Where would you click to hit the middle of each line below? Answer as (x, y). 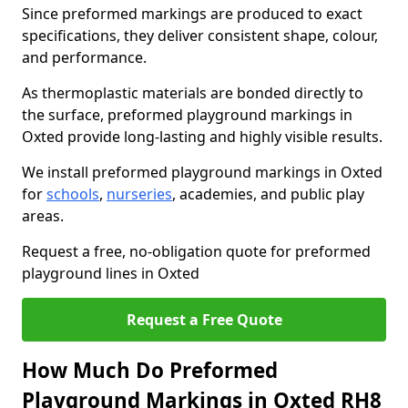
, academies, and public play (268, 194)
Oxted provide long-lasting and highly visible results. (202, 137)
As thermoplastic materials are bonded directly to (193, 93)
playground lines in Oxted (111, 273)
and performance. (84, 57)
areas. (43, 216)
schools (73, 194)
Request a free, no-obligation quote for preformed (196, 251)
